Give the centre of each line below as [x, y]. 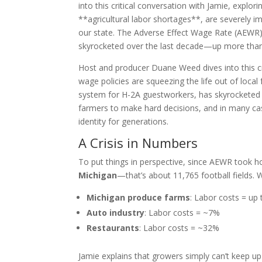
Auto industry [116, 212]
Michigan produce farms [139, 197]
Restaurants [113, 227]
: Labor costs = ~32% [180, 227]
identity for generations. [124, 121]
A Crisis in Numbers [138, 142]
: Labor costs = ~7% [182, 212]
